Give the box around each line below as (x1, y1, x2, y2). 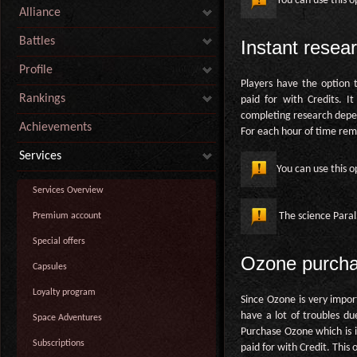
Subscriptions (33, 339, 84, 348)
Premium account (33, 211, 101, 221)
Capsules (33, 262, 67, 272)
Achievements (19, 121, 92, 134)
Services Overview (33, 186, 104, 195)
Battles (19, 35, 55, 48)
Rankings (19, 92, 65, 105)
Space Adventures (33, 313, 102, 323)
